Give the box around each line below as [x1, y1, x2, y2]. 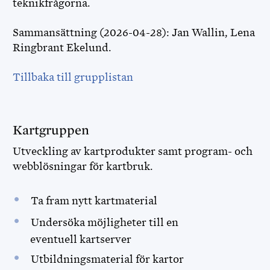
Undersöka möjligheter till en [30, 216, 178, 228]
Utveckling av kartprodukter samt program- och [13, 145, 253, 157]
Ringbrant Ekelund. [13, 42, 111, 54]
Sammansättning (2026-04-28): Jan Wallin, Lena [13, 27, 255, 39]
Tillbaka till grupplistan [13, 71, 133, 83]
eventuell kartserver [30, 233, 134, 245]
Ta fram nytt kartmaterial [30, 195, 160, 207]
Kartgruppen [13, 123, 92, 137]
